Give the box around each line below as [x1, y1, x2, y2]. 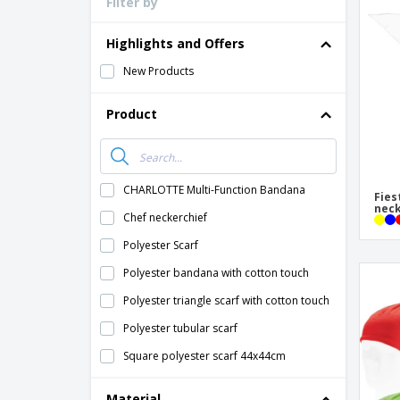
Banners [269, 83, 311, 98]
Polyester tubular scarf [123, 321, 237, 336]
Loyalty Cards [269, 3, 337, 18]
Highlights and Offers [106, 35, 245, 52]
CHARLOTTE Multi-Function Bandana [123, 182, 305, 197]
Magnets [269, 56, 312, 71]
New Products [123, 63, 194, 79]
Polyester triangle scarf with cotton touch [123, 293, 329, 308]
